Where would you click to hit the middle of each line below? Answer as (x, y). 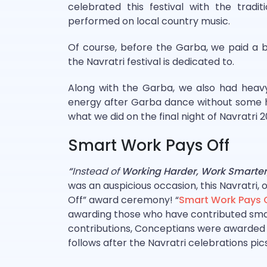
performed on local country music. (149, 21)
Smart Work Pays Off (149, 145)
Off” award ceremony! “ (123, 200)
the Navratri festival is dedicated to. (151, 62)
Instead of (96, 171)
